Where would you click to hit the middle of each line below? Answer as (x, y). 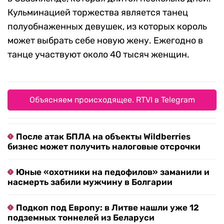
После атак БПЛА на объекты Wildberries (103, 137)
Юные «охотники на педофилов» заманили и (113, 172)
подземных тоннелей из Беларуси (81, 218)
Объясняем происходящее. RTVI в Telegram (112, 100)
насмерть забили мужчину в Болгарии (90, 182)
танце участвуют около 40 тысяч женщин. (98, 55)
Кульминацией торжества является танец (98, 13)
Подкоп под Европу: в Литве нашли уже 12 (107, 208)
